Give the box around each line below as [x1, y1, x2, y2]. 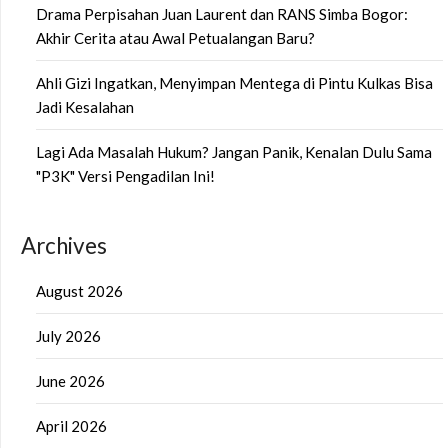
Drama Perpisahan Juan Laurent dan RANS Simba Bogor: [36, 5, 408, 24]
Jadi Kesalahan [36, 98, 134, 117]
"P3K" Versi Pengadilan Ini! [36, 167, 215, 186]
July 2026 [36, 327, 101, 346]
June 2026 [36, 372, 105, 391]
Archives [21, 232, 107, 260]
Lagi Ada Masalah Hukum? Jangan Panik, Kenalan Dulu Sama [36, 143, 432, 162]
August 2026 [36, 282, 123, 301]
